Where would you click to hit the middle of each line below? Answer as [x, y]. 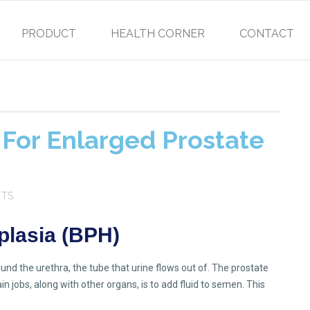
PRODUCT [49, 34]
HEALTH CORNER [158, 34]
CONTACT [267, 34]
